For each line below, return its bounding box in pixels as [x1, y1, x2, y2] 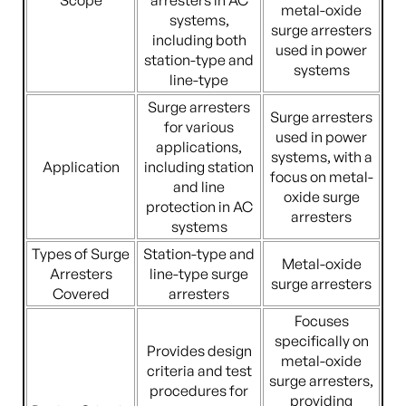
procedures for [150, 382, 248, 400]
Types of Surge [32, 245, 130, 263]
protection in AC [145, 198, 253, 216]
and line [173, 178, 225, 196]
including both [151, 31, 246, 49]
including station [144, 158, 254, 176]
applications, [156, 138, 242, 156]
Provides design [146, 342, 252, 360]
